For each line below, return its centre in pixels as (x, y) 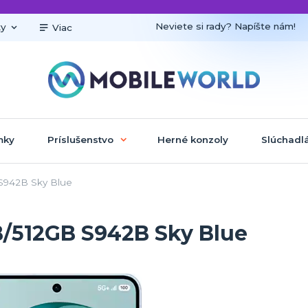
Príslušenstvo (80, 139)
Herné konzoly (192, 139)
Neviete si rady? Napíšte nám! (225, 26)
